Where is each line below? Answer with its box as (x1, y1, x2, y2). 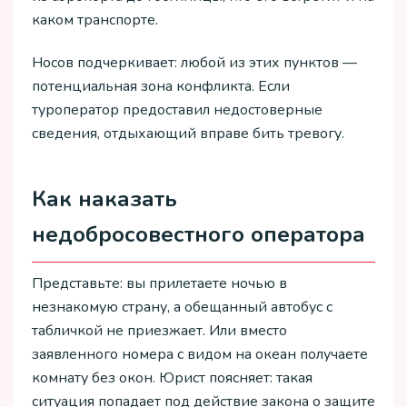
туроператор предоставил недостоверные (32, 99, 323, 120)
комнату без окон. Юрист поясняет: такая (32, 368, 313, 389)
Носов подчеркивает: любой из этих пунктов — (32, 52, 357, 73)
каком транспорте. (32, 10, 158, 31)
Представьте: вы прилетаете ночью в (32, 273, 287, 294)
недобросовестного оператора (32, 220, 365, 250)
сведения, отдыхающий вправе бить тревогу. (32, 123, 344, 144)
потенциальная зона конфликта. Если (32, 75, 290, 96)
